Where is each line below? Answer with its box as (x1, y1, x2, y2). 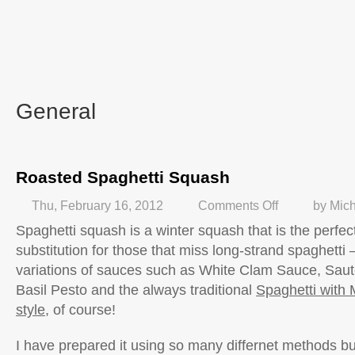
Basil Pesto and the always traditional (16, 282, 256, 298)
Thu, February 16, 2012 (32, 198, 163, 212)
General (16, 99, 96, 124)
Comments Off (198, 198, 278, 212)
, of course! (45, 302, 116, 318)
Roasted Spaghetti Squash (16, 168, 230, 186)
